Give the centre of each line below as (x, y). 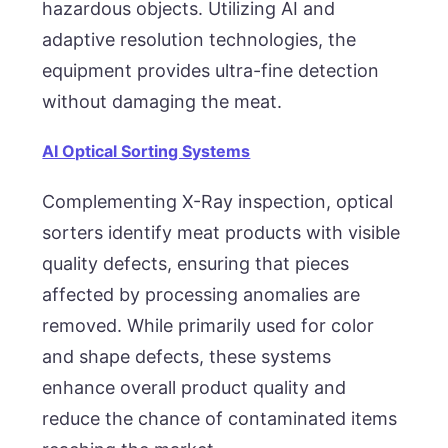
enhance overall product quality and (194, 387)
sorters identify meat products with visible (221, 232)
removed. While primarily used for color (208, 325)
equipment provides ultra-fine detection (211, 70)
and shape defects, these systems (187, 356)
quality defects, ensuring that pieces (196, 263)
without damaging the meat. (162, 101)
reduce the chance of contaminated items (220, 418)
